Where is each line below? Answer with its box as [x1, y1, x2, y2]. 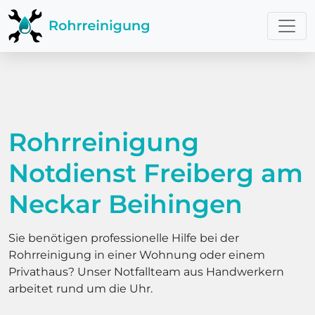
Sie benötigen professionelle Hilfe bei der [8, 231, 239, 245]
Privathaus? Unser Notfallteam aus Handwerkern [8, 265, 284, 278]
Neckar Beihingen [8, 188, 243, 219]
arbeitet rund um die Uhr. [8, 282, 153, 295]
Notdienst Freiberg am [8, 157, 303, 188]
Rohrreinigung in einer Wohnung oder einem [8, 248, 265, 262]
